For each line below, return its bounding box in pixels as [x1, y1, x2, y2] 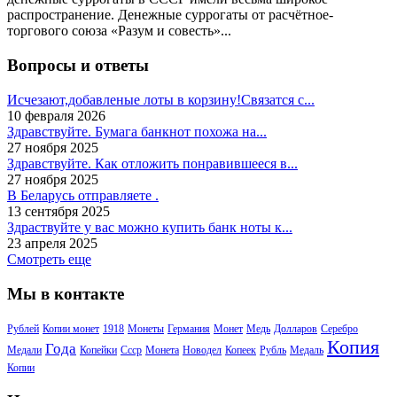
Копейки [80, 344, 117, 357]
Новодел [183, 344, 222, 357]
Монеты [128, 323, 164, 336]
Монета [145, 344, 179, 357]
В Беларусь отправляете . [7, 187, 159, 203]
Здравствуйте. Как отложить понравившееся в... [7, 155, 298, 171]
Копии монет [43, 323, 99, 336]
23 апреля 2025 [7, 235, 97, 251]
